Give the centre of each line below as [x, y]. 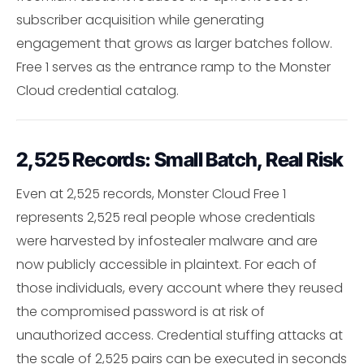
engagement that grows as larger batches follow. [174, 43]
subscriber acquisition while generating [140, 19]
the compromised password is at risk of [141, 312]
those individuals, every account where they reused [180, 288]
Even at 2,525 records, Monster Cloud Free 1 [151, 194]
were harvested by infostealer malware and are [167, 241]
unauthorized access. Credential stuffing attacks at [180, 336]
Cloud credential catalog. [97, 90]
